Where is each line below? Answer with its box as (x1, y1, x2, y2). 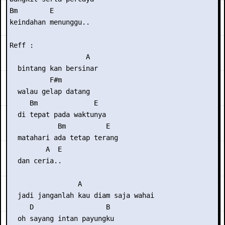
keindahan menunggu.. (10, 18, 90, 26)
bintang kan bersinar (10, 64, 98, 72)
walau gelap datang (10, 87, 90, 95)
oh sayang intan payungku (10, 214, 114, 222)
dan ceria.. (10, 157, 62, 165)
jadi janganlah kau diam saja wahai (10, 191, 154, 199)
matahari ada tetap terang (10, 134, 118, 142)
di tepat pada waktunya (10, 110, 106, 119)
